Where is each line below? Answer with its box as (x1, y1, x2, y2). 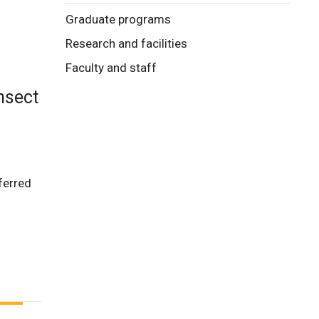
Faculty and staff (66, 61, 157, 75)
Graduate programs (66, 12, 171, 27)
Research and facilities (66, 36, 187, 51)
